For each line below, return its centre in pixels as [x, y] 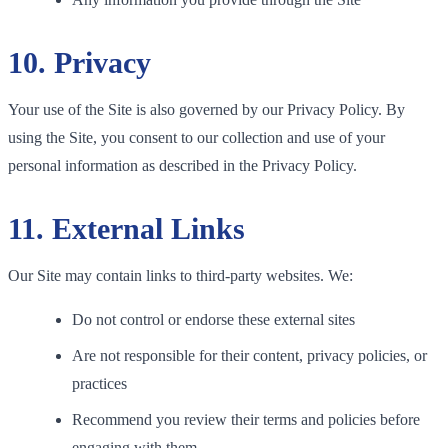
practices [99, 383]
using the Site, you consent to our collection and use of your [196, 137]
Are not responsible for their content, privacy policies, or [249, 355]
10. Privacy [79, 62]
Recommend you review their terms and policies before [246, 419]
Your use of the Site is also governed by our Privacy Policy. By [206, 109]
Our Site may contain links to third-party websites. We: [180, 275]
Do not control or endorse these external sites [213, 319]
